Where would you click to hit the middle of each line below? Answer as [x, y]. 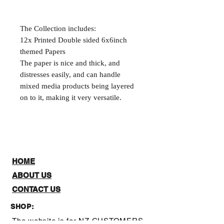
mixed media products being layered [77, 86]
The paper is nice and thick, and [70, 63]
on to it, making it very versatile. [71, 97]
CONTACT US [36, 189]
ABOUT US [32, 175]
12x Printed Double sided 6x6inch [73, 40]
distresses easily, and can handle [70, 74]
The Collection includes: [58, 28]
